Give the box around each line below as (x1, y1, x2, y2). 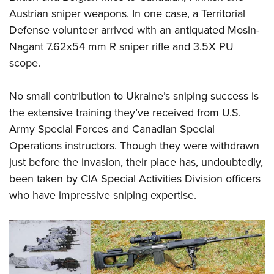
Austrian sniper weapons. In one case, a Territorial (9, 5, 245, 21)
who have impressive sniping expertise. (9, 187, 196, 203)
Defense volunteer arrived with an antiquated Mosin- (9, 21, 259, 38)
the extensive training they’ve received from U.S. (9, 104, 241, 120)
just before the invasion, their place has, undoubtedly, (9, 154, 263, 170)
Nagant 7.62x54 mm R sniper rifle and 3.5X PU (9, 38, 234, 54)
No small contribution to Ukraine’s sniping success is (9, 87, 259, 104)
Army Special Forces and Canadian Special (9, 120, 215, 137)
